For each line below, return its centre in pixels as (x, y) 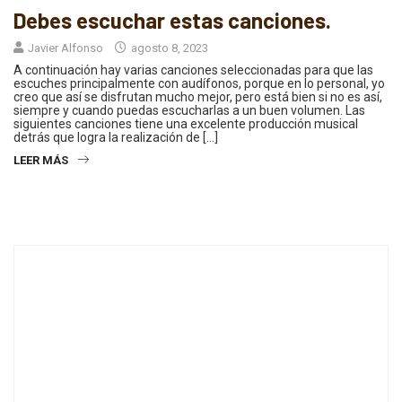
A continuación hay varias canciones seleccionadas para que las (193, 70)
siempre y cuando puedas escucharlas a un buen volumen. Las (189, 111)
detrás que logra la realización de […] (116, 138)
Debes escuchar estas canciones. (172, 21)
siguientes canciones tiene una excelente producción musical (186, 124)
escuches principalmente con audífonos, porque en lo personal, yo (199, 84)
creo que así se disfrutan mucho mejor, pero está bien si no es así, (198, 97)
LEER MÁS (41, 161)
